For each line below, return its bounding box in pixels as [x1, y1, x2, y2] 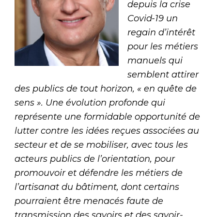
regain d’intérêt [127, 27, 195, 38]
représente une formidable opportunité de [15, 111, 200, 123]
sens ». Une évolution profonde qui [15, 97, 165, 108]
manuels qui [127, 55, 183, 66]
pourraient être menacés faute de [15, 196, 163, 207]
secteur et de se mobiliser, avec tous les [15, 139, 188, 151]
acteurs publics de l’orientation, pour [15, 154, 175, 165]
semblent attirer [127, 69, 199, 80]
